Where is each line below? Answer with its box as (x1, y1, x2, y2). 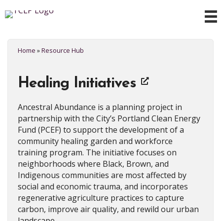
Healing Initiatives (18, 75, 136, 91)
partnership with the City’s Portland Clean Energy (18, 112, 200, 124)
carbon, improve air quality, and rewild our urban (18, 203, 199, 215)
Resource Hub (41, 45, 84, 55)
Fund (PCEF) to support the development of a (18, 124, 184, 135)
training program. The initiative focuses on (18, 147, 177, 158)
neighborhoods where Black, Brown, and (18, 158, 169, 169)
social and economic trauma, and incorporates (18, 181, 188, 192)
